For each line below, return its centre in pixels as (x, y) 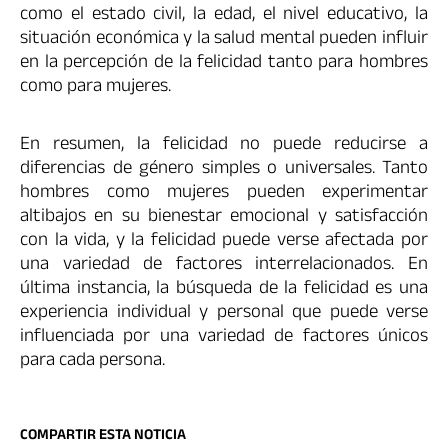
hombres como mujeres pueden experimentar (224, 193)
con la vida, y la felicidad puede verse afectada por (224, 241)
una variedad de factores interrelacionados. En (224, 265)
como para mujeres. (95, 88)
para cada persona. (92, 361)
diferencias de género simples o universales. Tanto (224, 169)
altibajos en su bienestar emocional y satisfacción (224, 217)
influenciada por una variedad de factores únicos (224, 337)
